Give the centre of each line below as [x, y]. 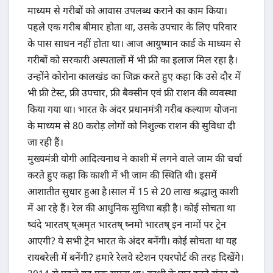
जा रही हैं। [45, 144]
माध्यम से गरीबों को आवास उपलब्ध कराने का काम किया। [127, 12]
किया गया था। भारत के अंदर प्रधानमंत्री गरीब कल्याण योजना [132, 111]
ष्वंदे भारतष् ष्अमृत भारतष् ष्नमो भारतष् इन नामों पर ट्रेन [127, 226]
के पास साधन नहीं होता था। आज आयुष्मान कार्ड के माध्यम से [134, 45]
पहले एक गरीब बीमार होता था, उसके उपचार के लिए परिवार [132, 29]
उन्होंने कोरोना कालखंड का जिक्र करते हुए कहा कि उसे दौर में [134, 78]
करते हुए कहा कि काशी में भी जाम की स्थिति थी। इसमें [122, 177]
